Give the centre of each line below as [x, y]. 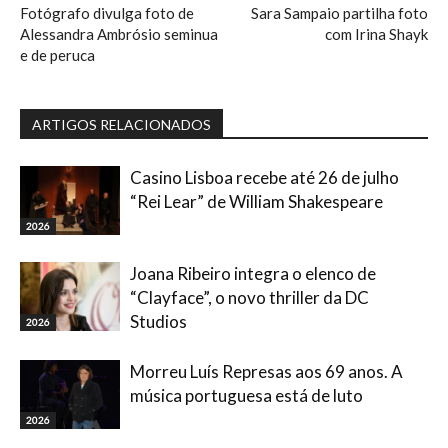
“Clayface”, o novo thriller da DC [249, 298]
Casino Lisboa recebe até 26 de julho [264, 178]
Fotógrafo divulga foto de [107, 13]
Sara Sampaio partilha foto [339, 13]
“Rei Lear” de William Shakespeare [256, 202]
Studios [158, 322]
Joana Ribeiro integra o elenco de [253, 274]
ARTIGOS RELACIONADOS [121, 125]
